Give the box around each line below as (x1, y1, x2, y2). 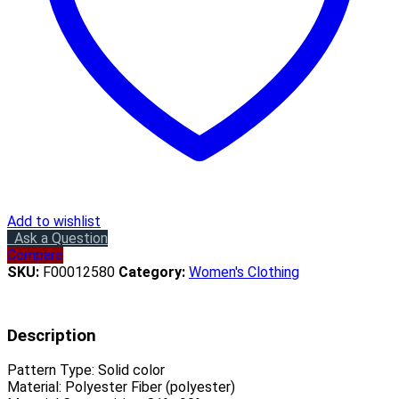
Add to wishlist (7, 213, 101, 231)
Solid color (98, 362, 165, 379)
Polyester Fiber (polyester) (65, 379, 235, 396)
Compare (7, 247, 63, 265)
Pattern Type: (7, 362, 98, 379)
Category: (118, 264, 189, 281)
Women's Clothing (189, 264, 299, 281)
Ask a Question (14, 230, 108, 248)
